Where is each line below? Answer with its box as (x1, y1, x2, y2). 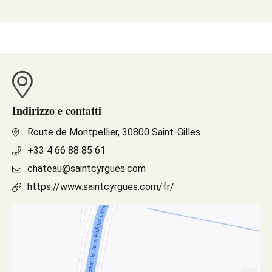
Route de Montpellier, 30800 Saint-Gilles (27, 126, 200, 138)
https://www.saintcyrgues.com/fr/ (27, 181, 174, 192)
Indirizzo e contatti (12, 103, 101, 118)
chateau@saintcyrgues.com (27, 163, 146, 174)
